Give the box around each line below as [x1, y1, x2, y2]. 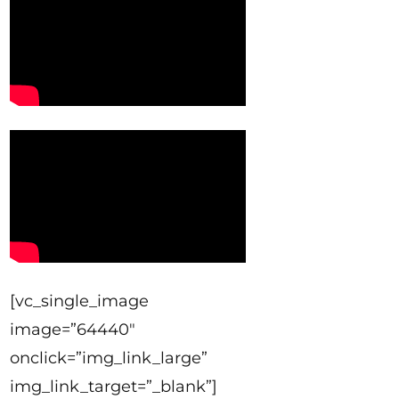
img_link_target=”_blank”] [9, 377, 217, 397]
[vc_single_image [9, 291, 149, 312]
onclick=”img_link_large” [9, 348, 208, 369]
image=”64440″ [9, 320, 135, 340]
